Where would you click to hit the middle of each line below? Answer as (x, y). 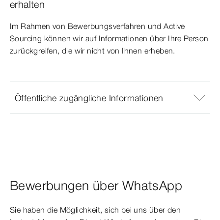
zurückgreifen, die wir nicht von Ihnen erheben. (93, 51)
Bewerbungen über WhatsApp (96, 186)
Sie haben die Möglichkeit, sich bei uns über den (96, 210)
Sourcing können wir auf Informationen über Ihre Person (109, 39)
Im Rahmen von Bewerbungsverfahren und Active (97, 26)
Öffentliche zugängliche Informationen (89, 98)
